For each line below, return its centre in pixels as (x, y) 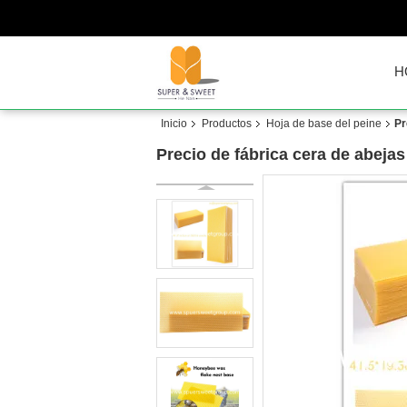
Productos (227, 124)
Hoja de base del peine (324, 124)
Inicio (174, 124)
